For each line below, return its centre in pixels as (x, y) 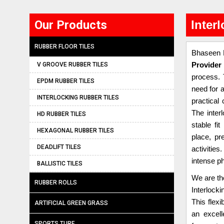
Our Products (71, 25)
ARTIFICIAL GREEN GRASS (71, 203)
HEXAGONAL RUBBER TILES (75, 130)
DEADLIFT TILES (59, 147)
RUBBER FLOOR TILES (64, 46)
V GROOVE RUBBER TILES (72, 64)
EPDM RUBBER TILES (66, 81)
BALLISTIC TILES (60, 163)
